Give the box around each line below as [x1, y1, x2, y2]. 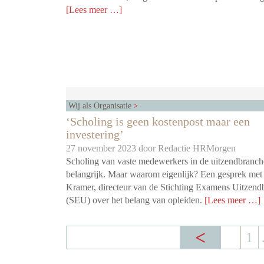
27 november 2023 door [66, 143, 158, 154]
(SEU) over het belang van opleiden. [66, 195, 204, 206]
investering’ [66, 128, 124, 141]
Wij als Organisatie [68, 101, 134, 111]
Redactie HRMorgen [158, 143, 236, 154]
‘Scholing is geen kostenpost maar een [66, 115, 250, 128]
